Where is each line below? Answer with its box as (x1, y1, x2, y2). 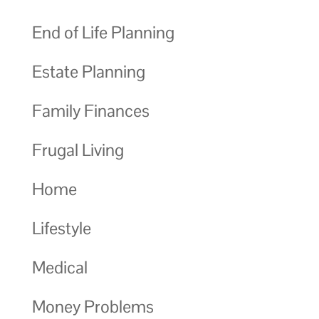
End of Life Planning (31, 21, 174, 43)
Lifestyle (31, 216, 91, 239)
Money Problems (31, 295, 154, 318)
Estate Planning (31, 60, 145, 83)
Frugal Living (31, 138, 124, 161)
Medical (31, 256, 88, 278)
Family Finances (31, 99, 150, 122)
